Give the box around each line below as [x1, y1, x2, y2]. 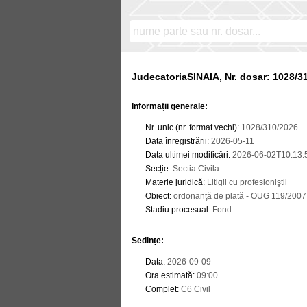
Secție [145, 164, 169, 173]
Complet [145, 284, 177, 294]
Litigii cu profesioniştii [205, 177, 287, 187]
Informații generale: [132, 101, 208, 111]
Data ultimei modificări [145, 150, 228, 160]
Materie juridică [145, 177, 203, 187]
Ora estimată [145, 271, 193, 280]
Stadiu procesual [145, 205, 208, 214]
